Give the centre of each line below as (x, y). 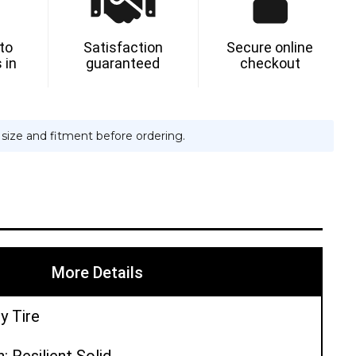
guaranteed (123, 63)
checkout (270, 63)
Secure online (270, 47)
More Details (97, 272)
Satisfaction (123, 47)
